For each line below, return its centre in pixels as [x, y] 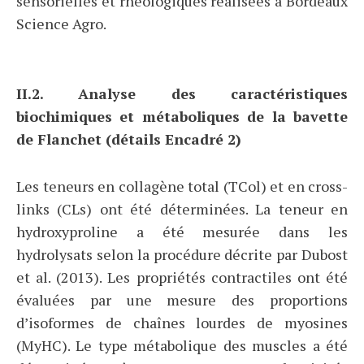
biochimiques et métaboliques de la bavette [182, 117]
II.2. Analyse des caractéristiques [182, 94]
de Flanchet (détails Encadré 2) [129, 139]
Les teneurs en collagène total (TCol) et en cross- [182, 186]
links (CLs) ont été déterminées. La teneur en [182, 209]
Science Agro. [61, 24]
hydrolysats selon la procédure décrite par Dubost [182, 255]
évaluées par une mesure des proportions [182, 300]
